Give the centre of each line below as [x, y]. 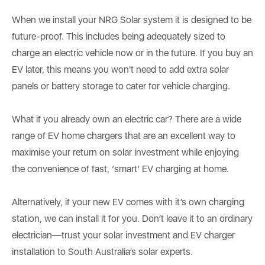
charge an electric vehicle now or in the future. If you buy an [132, 53]
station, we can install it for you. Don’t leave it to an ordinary [132, 218]
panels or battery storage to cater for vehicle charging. [122, 86]
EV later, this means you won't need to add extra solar [120, 69]
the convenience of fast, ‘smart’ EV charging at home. [123, 169]
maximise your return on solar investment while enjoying [125, 152]
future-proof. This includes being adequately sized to [119, 36]
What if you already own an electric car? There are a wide [127, 119]
